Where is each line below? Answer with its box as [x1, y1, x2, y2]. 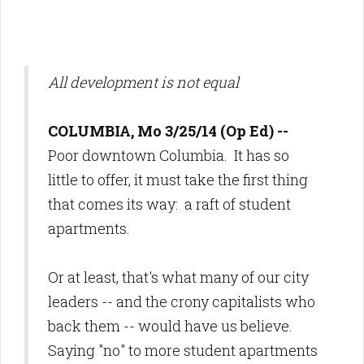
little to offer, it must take [48, 170, 218, 189]
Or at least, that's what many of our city [48, 267, 309, 287]
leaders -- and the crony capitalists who [48, 292, 315, 311]
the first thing [218, 170, 308, 189]
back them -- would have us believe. [48, 316, 299, 336]
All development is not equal [48, 72, 239, 92]
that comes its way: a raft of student [48, 194, 291, 214]
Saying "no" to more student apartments [48, 340, 318, 360]
